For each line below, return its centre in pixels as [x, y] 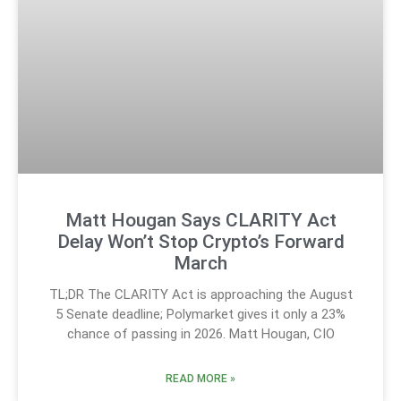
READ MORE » [200, 378]
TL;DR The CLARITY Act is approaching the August [200, 294]
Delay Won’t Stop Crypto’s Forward [200, 241]
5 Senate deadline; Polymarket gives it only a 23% [200, 314]
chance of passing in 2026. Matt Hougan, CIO [200, 333]
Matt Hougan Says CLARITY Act [200, 220]
